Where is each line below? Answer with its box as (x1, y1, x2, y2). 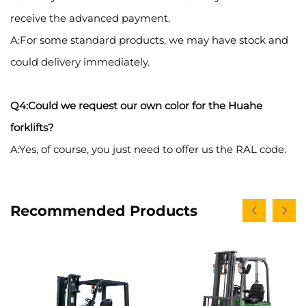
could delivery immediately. (10, 55, 150, 69)
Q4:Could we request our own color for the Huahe (10, 99, 262, 113)
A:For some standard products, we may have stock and (10, 33, 288, 47)
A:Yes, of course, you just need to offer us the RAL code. (10, 143, 286, 156)
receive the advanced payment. (10, 12, 170, 25)
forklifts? (10, 121, 54, 135)
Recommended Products (10, 201, 197, 219)
